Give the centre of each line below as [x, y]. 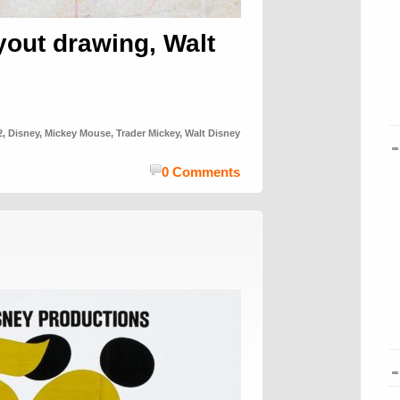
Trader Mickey [148, 133]
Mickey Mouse [78, 133]
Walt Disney [212, 133]
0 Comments [201, 172]
